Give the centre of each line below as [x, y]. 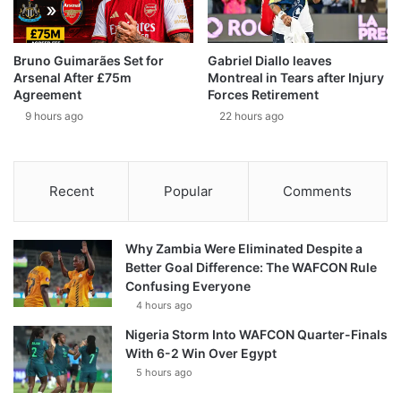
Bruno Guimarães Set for [89, 61]
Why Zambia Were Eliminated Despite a [244, 249]
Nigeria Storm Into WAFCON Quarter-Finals [256, 335]
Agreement [47, 95]
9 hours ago [54, 116]
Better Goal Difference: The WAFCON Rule [251, 268]
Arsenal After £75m [73, 78]
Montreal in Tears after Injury [296, 78]
